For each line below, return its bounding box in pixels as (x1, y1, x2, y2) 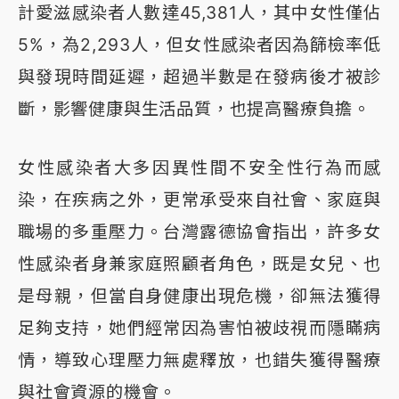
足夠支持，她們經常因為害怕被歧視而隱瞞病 (18, 317, 381, 339)
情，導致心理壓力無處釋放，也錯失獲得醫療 (18, 349, 381, 371)
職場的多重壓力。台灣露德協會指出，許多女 (18, 221, 381, 243)
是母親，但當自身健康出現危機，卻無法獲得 (18, 285, 381, 307)
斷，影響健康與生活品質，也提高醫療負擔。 (18, 98, 370, 120)
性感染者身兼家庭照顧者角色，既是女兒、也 (18, 253, 381, 275)
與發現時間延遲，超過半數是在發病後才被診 (18, 66, 381, 88)
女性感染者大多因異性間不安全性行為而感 (18, 157, 381, 179)
